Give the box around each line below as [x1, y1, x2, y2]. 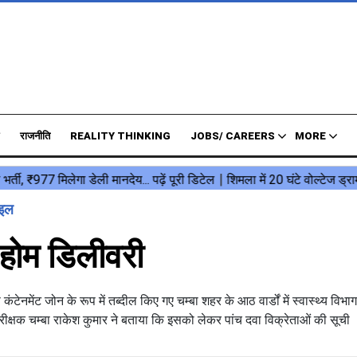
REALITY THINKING [70, 130, 171, 142]
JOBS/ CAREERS [190, 130, 275, 142]
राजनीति [20, 130, 50, 142]
